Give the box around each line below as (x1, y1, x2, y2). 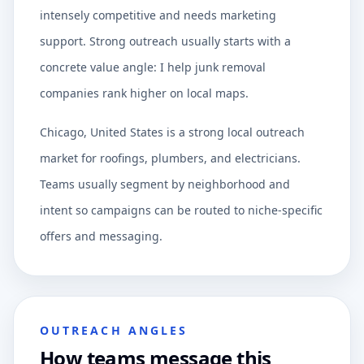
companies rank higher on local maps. (40, 85, 249, 101)
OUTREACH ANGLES (40, 323, 188, 338)
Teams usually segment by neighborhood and (40, 176, 290, 192)
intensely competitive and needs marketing (40, 7, 276, 23)
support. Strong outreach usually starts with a (40, 33, 291, 49)
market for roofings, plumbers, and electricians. (40, 150, 301, 166)
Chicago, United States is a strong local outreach (40, 124, 305, 140)
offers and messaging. (40, 228, 162, 244)
